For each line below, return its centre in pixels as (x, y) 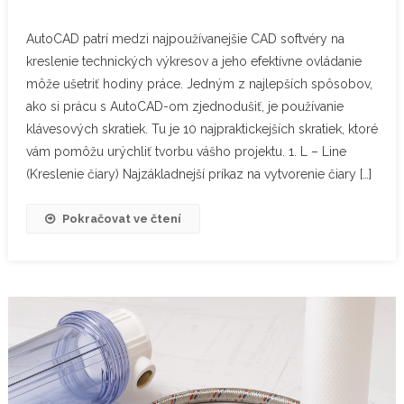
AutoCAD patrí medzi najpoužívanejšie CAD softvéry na (185, 38)
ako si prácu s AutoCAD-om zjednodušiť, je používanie (184, 106)
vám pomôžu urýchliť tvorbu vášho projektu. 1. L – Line (186, 151)
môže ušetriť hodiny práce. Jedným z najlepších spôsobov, (199, 83)
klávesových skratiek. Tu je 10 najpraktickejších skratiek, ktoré (202, 129)
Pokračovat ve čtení (121, 218)
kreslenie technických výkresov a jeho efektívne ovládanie (193, 61)
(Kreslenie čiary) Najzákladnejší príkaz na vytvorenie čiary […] (198, 174)
